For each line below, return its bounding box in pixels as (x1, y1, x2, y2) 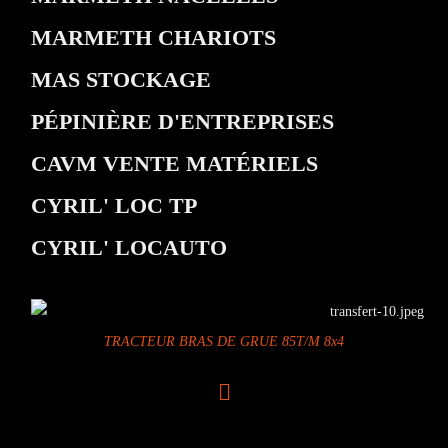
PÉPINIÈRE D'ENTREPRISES (31, 108, 335, 134)
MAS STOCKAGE (31, 66, 212, 92)
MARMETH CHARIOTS (31, 24, 277, 50)
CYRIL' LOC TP (31, 192, 198, 218)
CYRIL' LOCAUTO (31, 234, 228, 260)
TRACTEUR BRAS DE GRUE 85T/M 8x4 (104, 333, 344, 349)
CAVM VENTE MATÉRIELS (31, 150, 319, 176)
